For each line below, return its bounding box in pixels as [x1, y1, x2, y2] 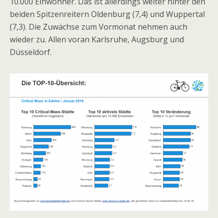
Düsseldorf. [10, 46, 52, 57]
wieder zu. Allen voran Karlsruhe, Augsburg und [10, 34, 184, 45]
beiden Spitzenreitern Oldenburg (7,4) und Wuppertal [10, 8, 205, 19]
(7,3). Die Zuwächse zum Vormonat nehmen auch [10, 21, 187, 32]
